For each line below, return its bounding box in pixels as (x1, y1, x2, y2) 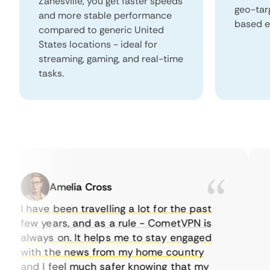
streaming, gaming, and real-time (39, 52, 183, 65)
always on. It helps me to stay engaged (4, 231, 196, 244)
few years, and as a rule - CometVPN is (4, 216, 196, 230)
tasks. (39, 67, 64, 80)
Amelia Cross (33, 180, 96, 193)
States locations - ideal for (39, 38, 157, 51)
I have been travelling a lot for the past (4, 202, 196, 215)
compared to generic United (39, 24, 164, 36)
